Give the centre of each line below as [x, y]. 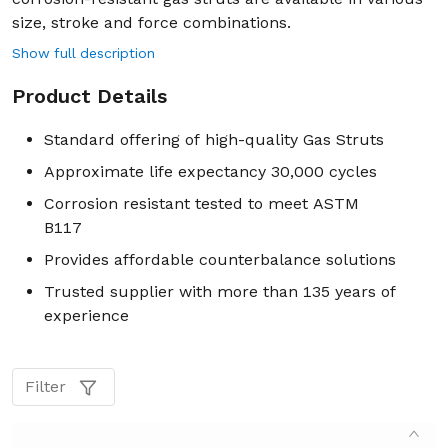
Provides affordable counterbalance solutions [222, 259]
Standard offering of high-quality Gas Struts [219, 139]
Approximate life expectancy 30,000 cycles [215, 171]
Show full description [83, 53]
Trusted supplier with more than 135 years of [220, 291]
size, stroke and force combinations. [154, 22]
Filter [45, 386]
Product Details [89, 96]
